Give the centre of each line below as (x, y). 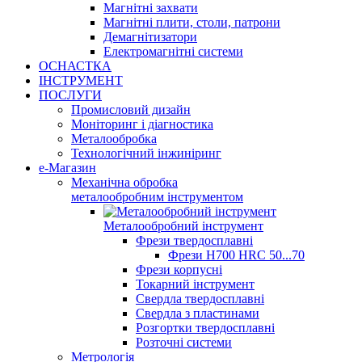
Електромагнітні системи (173, 51)
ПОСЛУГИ (70, 95)
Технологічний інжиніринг (146, 153)
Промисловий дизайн (131, 109)
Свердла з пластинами (198, 313)
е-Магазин (67, 168)
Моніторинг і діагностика (142, 124)
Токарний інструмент (195, 284)
